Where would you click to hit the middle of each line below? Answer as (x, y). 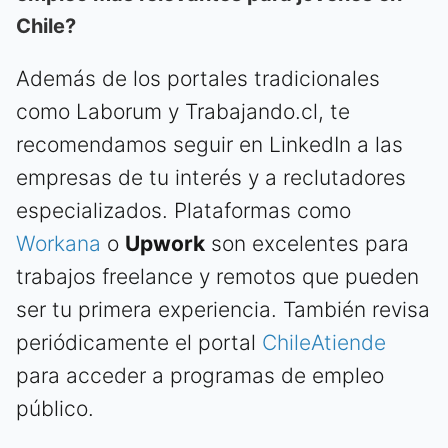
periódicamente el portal (139, 342)
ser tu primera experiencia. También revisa (223, 309)
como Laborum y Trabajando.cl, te (183, 111)
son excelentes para (307, 243)
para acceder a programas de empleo (200, 375)
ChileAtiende (324, 342)
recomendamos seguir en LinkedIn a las (209, 144)
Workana (58, 243)
